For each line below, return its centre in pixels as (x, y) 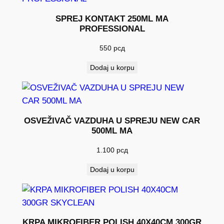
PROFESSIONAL (112, 29)
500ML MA (112, 130)
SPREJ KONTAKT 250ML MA (112, 19)
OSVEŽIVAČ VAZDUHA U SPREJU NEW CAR (112, 120)
